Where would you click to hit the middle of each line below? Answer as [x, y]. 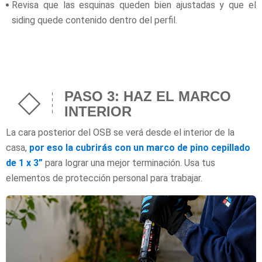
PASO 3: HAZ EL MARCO [148, 96]
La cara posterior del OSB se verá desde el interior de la [120, 132]
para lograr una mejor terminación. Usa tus [129, 163]
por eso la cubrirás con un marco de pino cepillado [140, 147]
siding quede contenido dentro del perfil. [94, 20]
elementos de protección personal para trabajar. [104, 178]
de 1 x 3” [24, 163]
